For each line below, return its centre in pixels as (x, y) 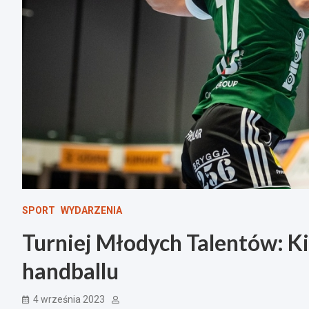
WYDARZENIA (91, 210)
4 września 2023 (69, 299)
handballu (70, 270)
